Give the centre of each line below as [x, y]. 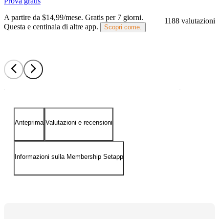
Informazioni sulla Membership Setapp [69, 156]
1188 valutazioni [190, 21]
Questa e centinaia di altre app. [51, 26]
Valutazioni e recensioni [79, 123]
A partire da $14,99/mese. [44, 17]
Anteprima [29, 123]
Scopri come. [123, 27]
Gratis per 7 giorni [113, 17]
